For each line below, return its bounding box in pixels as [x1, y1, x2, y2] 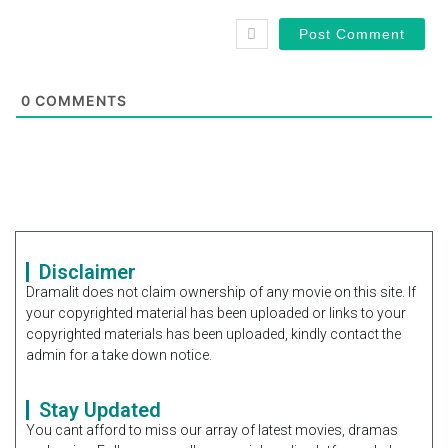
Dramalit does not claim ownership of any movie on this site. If [26, 283, 416, 300]
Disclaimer [39, 259, 136, 284]
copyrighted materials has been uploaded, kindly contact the [26, 325, 401, 342]
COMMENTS [31, 91, 127, 109]
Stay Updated [39, 398, 161, 422]
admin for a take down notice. [26, 346, 212, 363]
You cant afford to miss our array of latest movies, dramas [26, 422, 398, 438]
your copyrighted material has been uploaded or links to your [26, 304, 406, 321]
